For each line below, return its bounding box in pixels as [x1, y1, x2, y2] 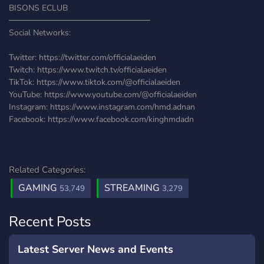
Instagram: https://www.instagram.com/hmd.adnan [9, 101, 195, 113]
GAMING [18, 181, 60, 194]
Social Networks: [9, 27, 71, 38]
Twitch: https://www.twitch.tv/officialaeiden [9, 64, 167, 75]
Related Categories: [9, 164, 85, 176]
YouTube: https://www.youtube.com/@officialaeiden [9, 89, 197, 100]
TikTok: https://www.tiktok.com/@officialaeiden [9, 77, 180, 88]
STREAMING [104, 181, 162, 194]
